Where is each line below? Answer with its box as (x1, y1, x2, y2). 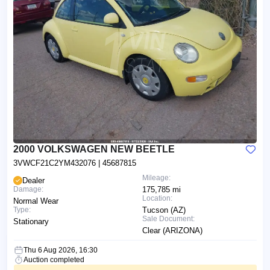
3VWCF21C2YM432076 (13, 158, 98, 168)
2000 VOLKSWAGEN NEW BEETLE (13, 143, 175, 154)
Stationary (13, 216, 49, 226)
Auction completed (24, 255, 84, 264)
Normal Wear (13, 196, 58, 206)
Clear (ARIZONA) (142, 225, 202, 235)
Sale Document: (142, 214, 195, 223)
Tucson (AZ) (142, 205, 186, 215)
